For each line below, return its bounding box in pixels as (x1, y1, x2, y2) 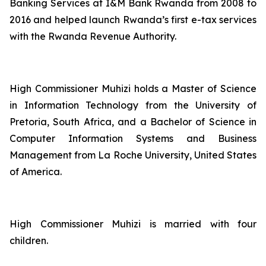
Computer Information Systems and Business (9, 132, 256, 144)
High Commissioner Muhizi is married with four (9, 218, 256, 230)
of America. (9, 166, 62, 178)
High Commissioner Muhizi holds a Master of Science (9, 83, 256, 94)
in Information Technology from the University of (9, 99, 256, 111)
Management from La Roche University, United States (9, 149, 256, 161)
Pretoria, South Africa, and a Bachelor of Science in (9, 116, 256, 128)
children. (9, 235, 48, 246)
